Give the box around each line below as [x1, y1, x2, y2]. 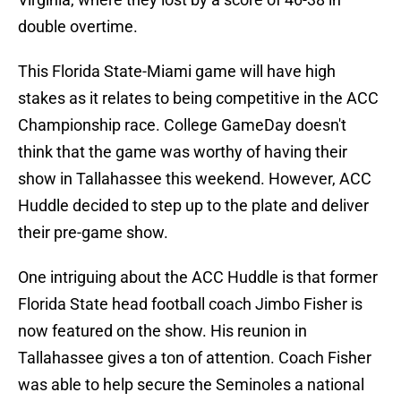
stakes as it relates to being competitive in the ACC [18, 89, 379, 108]
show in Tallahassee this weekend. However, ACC [18, 169, 371, 189]
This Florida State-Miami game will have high [18, 62, 336, 81]
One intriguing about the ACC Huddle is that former [18, 268, 378, 287]
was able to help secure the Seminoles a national [18, 375, 364, 395]
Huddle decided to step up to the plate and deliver [18, 196, 369, 216]
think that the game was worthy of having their [18, 142, 347, 162]
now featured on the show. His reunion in [18, 321, 307, 341]
